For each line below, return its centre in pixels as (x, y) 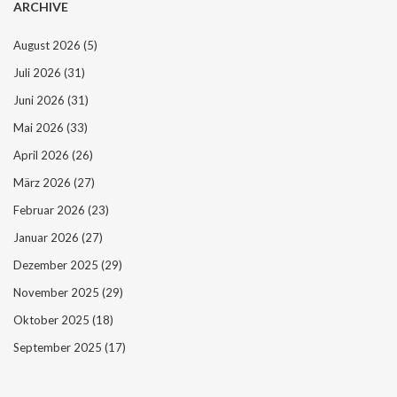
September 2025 (59, 347)
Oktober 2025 (53, 319)
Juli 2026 (39, 72)
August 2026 (48, 45)
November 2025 (58, 292)
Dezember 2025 (57, 265)
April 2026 (43, 155)
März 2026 (43, 182)
